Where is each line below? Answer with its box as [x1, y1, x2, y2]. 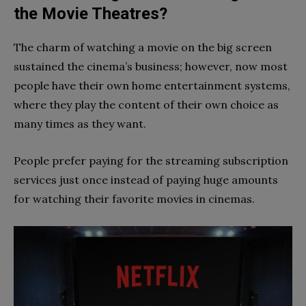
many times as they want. [14, 117, 146, 130]
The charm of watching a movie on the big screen [14, 40, 272, 54]
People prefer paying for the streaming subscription [14, 154, 288, 167]
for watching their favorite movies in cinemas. [14, 192, 255, 206]
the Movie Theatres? [14, 4, 167, 23]
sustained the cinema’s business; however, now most [14, 59, 288, 73]
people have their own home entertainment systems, [14, 79, 290, 92]
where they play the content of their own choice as [14, 98, 279, 111]
